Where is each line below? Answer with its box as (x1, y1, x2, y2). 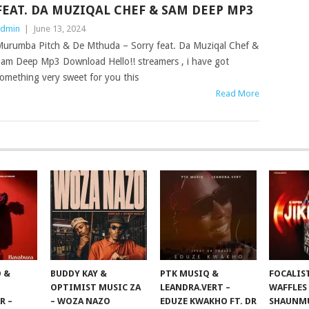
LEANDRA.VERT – (159, 282, 230, 292)
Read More (216, 88, 260, 99)
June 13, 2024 (32, 23, 86, 34)
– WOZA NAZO (50, 296, 111, 306)
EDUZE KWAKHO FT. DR (159, 296, 257, 306)
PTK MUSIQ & (159, 268, 219, 279)
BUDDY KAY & (50, 268, 108, 279)
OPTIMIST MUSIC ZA (50, 282, 141, 292)
